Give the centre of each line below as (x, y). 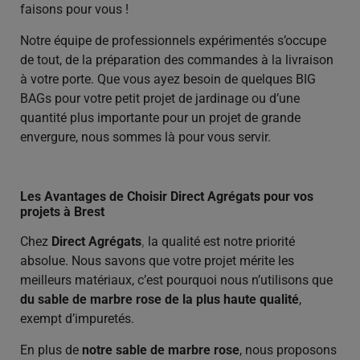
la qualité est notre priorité (220, 242)
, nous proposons (288, 350)
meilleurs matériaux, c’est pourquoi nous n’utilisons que (176, 280)
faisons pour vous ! (74, 10)
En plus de (51, 350)
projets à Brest (62, 212)
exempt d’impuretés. (77, 319)
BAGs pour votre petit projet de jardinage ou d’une (160, 98)
